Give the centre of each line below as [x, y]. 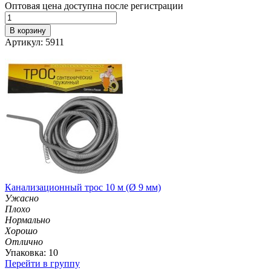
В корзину [28, 30]
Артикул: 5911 [34, 42]
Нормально [28, 220]
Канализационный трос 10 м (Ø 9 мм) [83, 187]
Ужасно [22, 198]
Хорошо [21, 230]
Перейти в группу [42, 263]
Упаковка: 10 [31, 252]
